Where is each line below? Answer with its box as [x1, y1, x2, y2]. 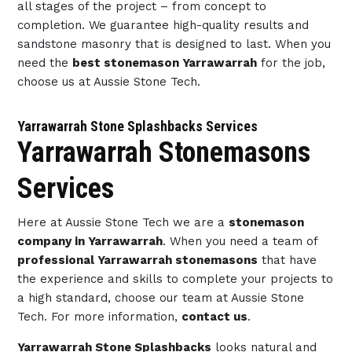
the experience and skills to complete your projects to [16, 272, 333, 286]
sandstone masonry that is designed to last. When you [16, 37, 331, 51]
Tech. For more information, [16, 310, 181, 324]
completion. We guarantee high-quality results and [16, 18, 309, 32]
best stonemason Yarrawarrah [71, 56, 257, 70]
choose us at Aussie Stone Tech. [16, 75, 200, 89]
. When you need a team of [162, 234, 317, 248]
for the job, [256, 56, 325, 70]
